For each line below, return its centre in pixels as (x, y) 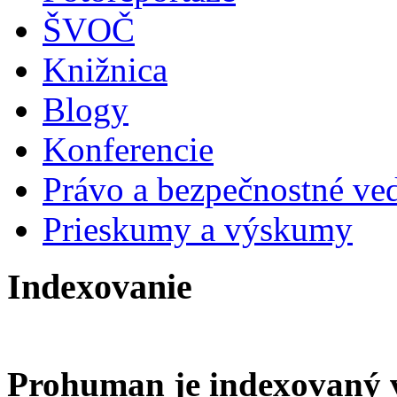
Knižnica (105, 70)
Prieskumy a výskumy (198, 230)
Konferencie (128, 150)
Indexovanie (100, 287)
